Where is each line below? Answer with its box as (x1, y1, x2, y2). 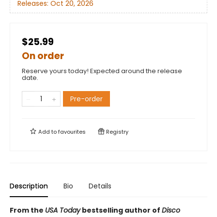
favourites (58, 128, 86, 136)
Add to (37, 128, 58, 136)
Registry (105, 128, 128, 136)
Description (10, 181, 48, 191)
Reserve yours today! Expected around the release (22, 66, 182, 76)
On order (22, 49, 64, 63)
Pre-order (70, 94, 103, 104)
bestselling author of (80, 205, 162, 216)
